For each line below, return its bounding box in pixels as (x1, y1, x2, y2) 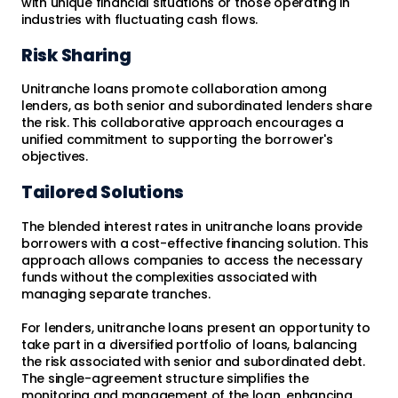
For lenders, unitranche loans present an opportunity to (21, 319, 370, 338)
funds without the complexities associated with (21, 268, 318, 287)
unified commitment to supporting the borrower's (21, 131, 333, 149)
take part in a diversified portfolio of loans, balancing (21, 336, 357, 354)
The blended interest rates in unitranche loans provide (21, 218, 362, 236)
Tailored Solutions (21, 180, 184, 205)
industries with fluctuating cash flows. (21, 10, 259, 28)
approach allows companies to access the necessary (21, 251, 362, 270)
